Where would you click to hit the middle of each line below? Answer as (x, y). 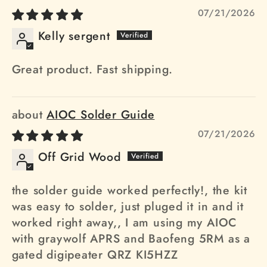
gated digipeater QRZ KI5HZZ (95, 255)
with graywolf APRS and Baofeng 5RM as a (131, 239)
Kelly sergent (74, 36)
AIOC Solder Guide (101, 115)
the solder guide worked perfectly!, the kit (130, 190)
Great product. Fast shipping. (92, 69)
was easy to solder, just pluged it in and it (128, 207)
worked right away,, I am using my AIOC (124, 223)
